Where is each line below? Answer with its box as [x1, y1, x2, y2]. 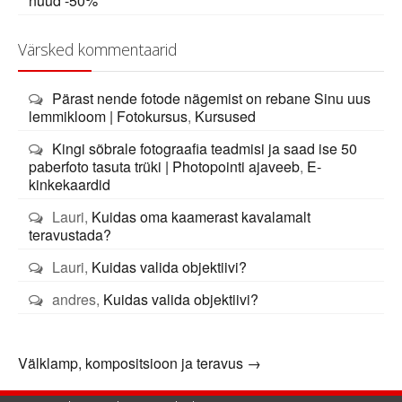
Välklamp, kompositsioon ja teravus [18, 352, 247, 373]
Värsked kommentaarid [18, 38, 177, 60]
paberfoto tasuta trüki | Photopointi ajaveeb [29, 155, 301, 177]
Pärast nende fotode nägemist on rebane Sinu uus [52, 87, 371, 109]
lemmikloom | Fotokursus [29, 105, 188, 127]
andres [52, 288, 97, 310]
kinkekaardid [29, 173, 111, 195]
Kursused [195, 105, 257, 127]
